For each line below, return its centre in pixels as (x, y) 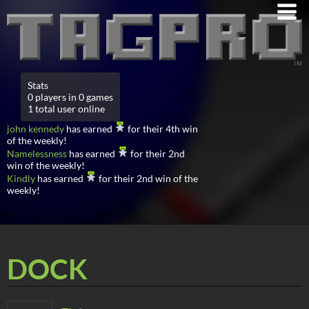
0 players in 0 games (70, 97)
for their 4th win (162, 128)
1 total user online (66, 108)
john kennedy (36, 128)
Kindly (21, 178)
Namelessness (37, 153)
